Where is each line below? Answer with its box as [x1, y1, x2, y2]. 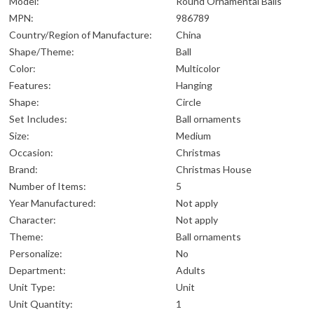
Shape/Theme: [9, 46, 74, 58]
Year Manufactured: [9, 197, 96, 210]
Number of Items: [9, 180, 86, 193]
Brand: [9, 163, 38, 176]
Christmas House [176, 163, 252, 176]
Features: [9, 79, 51, 92]
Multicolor [176, 62, 220, 75]
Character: [9, 214, 56, 226]
